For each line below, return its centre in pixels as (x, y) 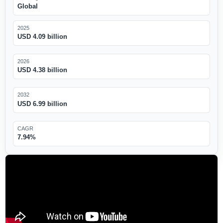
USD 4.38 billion (42, 70)
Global (27, 6)
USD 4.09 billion (42, 37)
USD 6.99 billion (42, 104)
